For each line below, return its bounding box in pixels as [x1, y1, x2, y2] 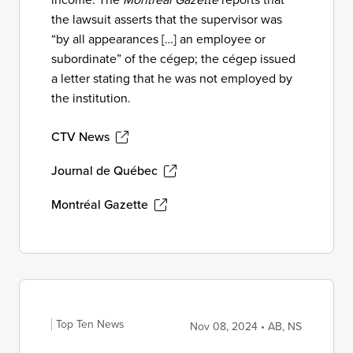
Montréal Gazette [51, 195, 148, 214]
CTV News [51, 128, 110, 146]
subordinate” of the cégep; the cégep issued [51, 50, 295, 68]
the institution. [51, 89, 131, 107]
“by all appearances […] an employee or [51, 30, 266, 48]
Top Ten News [56, 316, 124, 333]
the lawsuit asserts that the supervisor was [51, 10, 282, 28]
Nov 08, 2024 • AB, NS [190, 318, 302, 335]
